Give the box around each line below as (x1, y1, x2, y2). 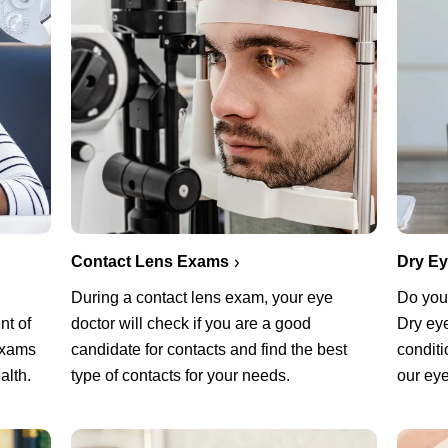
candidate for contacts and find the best (70, 340, 347, 358)
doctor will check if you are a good (70, 314, 311, 332)
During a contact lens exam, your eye (70, 288, 333, 306)
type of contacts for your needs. (70, 366, 290, 384)
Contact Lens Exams (70, 252, 229, 270)
